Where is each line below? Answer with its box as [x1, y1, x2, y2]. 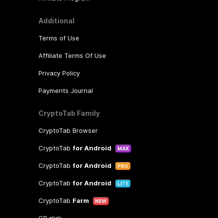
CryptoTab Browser [38, 127, 98, 134]
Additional [38, 17, 74, 25]
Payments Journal [38, 87, 93, 94]
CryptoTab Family [38, 109, 100, 117]
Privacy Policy [38, 69, 80, 77]
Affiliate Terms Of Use [38, 52, 106, 59]
